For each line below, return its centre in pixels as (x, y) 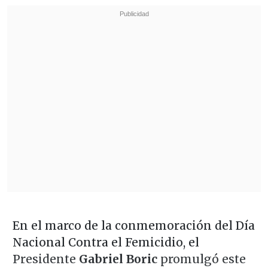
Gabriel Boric (118, 259)
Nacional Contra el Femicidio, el (106, 242)
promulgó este (201, 259)
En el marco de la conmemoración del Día (133, 225)
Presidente (45, 259)
